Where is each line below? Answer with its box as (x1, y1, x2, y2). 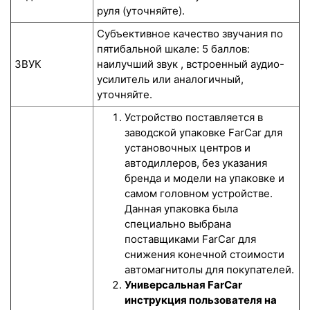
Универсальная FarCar (125, 278, 242, 292)
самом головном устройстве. (125, 187, 273, 201)
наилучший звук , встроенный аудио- (97, 57, 284, 71)
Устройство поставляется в (125, 111, 263, 125)
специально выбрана (125, 217, 231, 231)
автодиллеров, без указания (125, 156, 267, 170)
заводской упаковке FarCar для (125, 126, 282, 140)
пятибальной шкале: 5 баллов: (97, 42, 250, 56)
